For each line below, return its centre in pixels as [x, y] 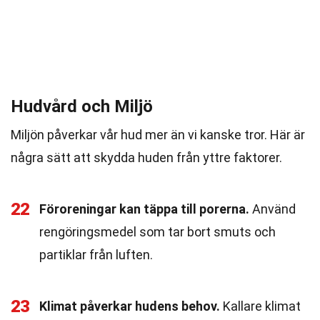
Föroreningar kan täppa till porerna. [144, 209]
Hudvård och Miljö [82, 106]
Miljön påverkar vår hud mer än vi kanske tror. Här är [158, 135]
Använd [272, 209]
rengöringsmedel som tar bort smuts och [157, 232]
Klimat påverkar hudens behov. [130, 306]
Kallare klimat [260, 306]
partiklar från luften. [96, 255]
